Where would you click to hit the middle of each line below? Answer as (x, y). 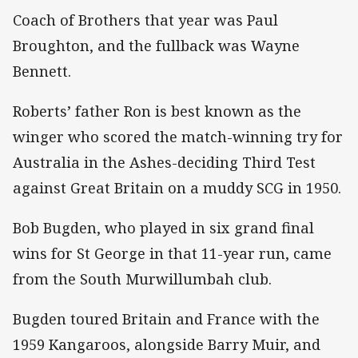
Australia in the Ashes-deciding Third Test (164, 163)
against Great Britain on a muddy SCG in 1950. (177, 188)
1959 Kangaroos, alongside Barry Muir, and (167, 345)
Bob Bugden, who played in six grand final (163, 228)
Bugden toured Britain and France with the (166, 319)
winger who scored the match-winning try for (178, 137)
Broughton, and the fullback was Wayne (156, 45)
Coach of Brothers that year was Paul (145, 20)
